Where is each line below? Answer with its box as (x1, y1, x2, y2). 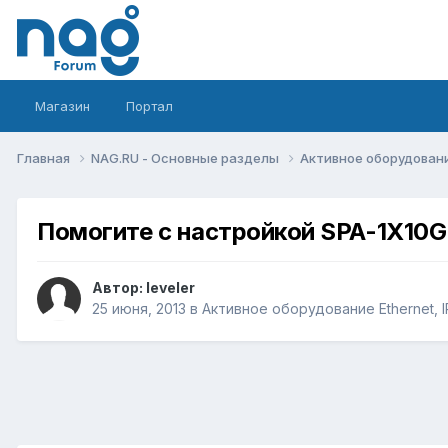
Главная (17, 149, 73, 166)
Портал (126, 98, 173, 114)
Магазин (35, 98, 90, 114)
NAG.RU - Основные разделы (91, 149, 282, 166)
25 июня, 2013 (92, 300, 186, 318)
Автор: (92, 279, 146, 297)
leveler (146, 279, 195, 297)
